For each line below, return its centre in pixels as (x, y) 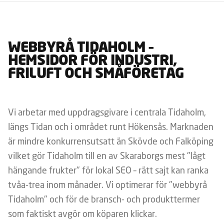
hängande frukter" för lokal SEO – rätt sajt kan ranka (108, 170)
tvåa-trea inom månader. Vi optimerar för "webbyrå (107, 184)
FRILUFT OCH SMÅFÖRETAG (96, 74)
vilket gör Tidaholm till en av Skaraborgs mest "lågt (107, 155)
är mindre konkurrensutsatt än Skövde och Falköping (111, 141)
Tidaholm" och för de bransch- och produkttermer (104, 199)
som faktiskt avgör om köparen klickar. (82, 213)
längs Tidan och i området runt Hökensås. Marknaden (111, 126)
